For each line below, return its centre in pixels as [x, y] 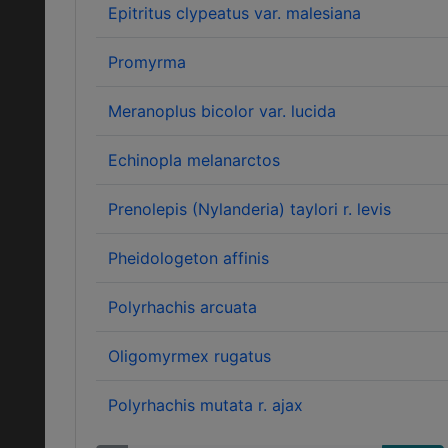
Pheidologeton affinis [188, 258]
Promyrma [147, 62]
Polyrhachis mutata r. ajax [205, 405]
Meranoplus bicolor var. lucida [222, 111]
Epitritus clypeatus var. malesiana [234, 13]
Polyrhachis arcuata [182, 307]
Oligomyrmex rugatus [189, 356]
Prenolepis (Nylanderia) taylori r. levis [249, 209]
